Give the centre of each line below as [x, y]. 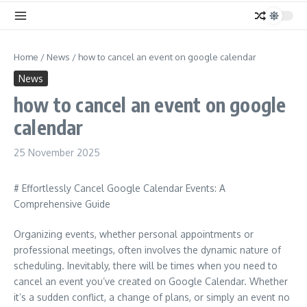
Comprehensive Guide [62, 204]
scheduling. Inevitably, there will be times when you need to [146, 266]
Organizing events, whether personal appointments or [134, 234]
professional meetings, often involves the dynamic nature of [147, 250]
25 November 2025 [57, 152]
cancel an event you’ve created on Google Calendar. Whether [151, 281]
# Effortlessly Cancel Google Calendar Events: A [120, 188]
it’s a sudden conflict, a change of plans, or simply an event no [152, 297]
